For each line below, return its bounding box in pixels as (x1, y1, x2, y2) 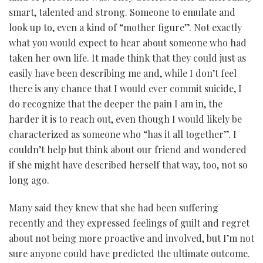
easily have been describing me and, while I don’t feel (9, 66, 237, 79)
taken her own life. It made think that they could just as (9, 51, 246, 64)
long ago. (9, 173, 49, 186)
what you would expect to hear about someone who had (9, 36, 247, 49)
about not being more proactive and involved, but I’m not (9, 231, 254, 244)
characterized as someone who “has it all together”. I (9, 127, 237, 140)
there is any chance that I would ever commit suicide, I (9, 82, 242, 95)
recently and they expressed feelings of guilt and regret (9, 216, 249, 229)
